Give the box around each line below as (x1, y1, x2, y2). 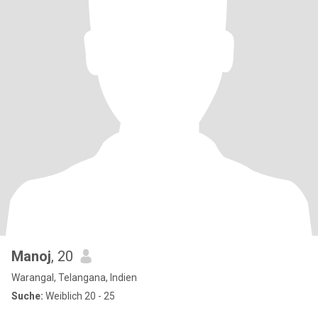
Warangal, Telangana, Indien (11, 272, 137, 283)
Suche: (11, 290, 43, 302)
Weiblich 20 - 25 (43, 290, 115, 302)
